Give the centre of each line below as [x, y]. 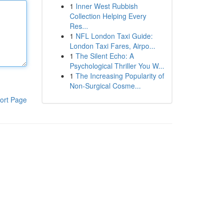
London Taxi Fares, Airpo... [112, 46]
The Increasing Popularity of [120, 76]
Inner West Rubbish [107, 6]
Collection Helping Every [108, 16]
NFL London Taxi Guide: [114, 36]
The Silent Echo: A [105, 56]
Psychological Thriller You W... [117, 66]
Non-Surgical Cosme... [105, 86]
